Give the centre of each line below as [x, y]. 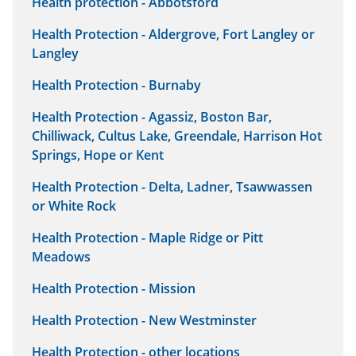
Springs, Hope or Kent [98, 155]
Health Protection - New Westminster [144, 321]
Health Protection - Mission [114, 289]
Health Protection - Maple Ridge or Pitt [147, 238]
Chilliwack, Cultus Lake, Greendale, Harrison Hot [177, 136]
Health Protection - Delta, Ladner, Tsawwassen [172, 187]
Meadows [61, 257]
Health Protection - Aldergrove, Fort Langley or [173, 35]
